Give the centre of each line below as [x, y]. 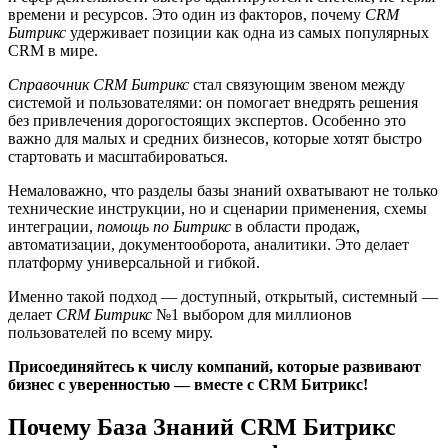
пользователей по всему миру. [110, 332]
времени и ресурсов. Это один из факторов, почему [186, 14]
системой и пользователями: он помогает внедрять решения [213, 102]
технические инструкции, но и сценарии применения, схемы [217, 208]
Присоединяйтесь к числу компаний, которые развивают [214, 366]
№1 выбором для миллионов [252, 314]
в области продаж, [295, 226]
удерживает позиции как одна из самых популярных [247, 32]
